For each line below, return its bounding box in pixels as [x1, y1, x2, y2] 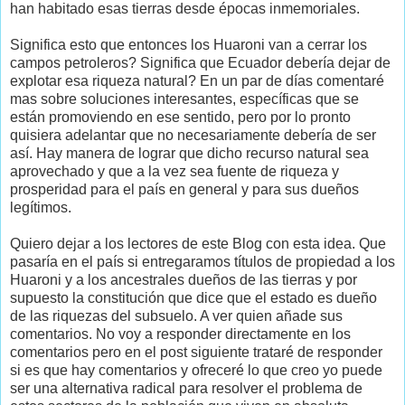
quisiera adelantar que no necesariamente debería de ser [10, 127, 376, 143]
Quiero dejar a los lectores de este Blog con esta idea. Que [10, 235, 386, 251]
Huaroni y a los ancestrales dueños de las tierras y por [10, 271, 357, 287]
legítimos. [10, 199, 71, 215]
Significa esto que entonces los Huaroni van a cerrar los [10, 36, 367, 52]
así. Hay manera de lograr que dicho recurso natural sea [10, 145, 369, 161]
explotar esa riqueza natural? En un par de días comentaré [10, 72, 384, 89]
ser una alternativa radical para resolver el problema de [10, 380, 363, 396]
